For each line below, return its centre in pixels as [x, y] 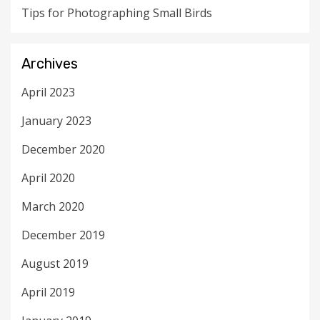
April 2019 [48, 292]
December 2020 [63, 150]
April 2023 [48, 92]
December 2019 [63, 235]
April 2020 [48, 178]
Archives [50, 64]
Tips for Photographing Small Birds [117, 13]
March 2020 [53, 207]
